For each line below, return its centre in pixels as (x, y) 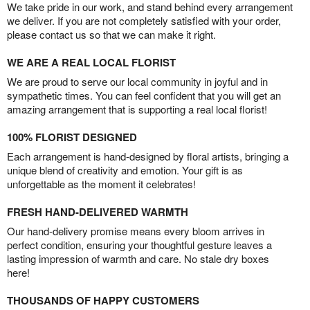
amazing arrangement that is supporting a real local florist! (137, 109)
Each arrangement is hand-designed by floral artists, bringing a (148, 156)
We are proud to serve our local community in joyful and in (137, 81)
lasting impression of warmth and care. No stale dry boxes (138, 258)
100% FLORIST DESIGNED (72, 137)
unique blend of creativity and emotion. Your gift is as (125, 170)
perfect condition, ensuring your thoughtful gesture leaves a (139, 244)
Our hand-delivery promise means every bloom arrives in (136, 230)
